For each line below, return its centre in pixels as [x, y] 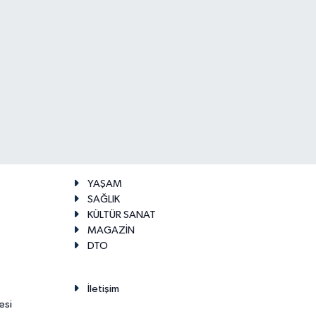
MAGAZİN [111, 231]
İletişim [103, 289]
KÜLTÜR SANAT [121, 215]
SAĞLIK [103, 200]
